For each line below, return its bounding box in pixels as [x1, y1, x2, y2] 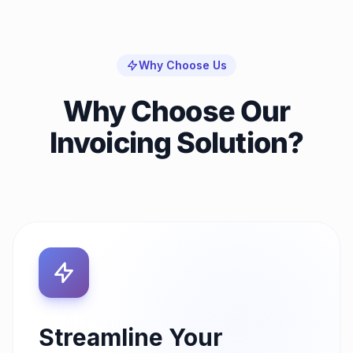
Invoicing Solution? [50, 124, 303, 160]
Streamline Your [39, 322, 223, 351]
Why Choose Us [139, 58, 227, 72]
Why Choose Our [62, 93, 291, 128]
